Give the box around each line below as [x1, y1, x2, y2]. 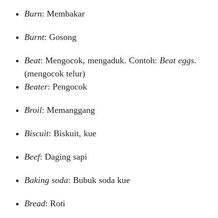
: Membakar [42, 9, 85, 18]
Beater [24, 82, 48, 91]
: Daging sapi [40, 152, 87, 162]
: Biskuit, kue [49, 128, 96, 138]
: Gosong [44, 32, 76, 42]
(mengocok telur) [24, 69, 85, 78]
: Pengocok [48, 82, 87, 91]
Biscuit [24, 128, 49, 138]
